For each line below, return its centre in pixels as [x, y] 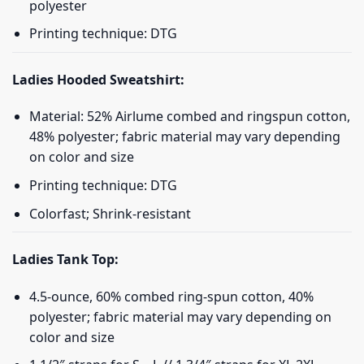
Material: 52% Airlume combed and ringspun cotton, [189, 117]
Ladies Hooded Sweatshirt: [98, 79]
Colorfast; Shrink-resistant [110, 213]
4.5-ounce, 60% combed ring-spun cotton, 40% [171, 296]
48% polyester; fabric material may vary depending [184, 137]
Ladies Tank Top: [65, 259]
